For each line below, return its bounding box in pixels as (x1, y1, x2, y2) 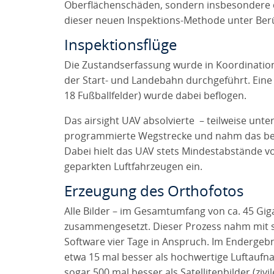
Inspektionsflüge (64, 37, 177, 54)
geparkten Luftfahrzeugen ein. (64, 161, 202, 172)
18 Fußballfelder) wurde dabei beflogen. (64, 90, 246, 102)
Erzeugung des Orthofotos (64, 183, 243, 200)
